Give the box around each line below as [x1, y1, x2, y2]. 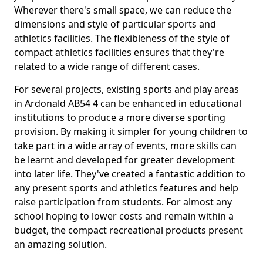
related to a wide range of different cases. [14, 60, 200, 73]
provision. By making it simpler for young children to [14, 125, 248, 138]
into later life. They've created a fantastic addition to [14, 167, 245, 180]
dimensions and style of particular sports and [14, 18, 216, 31]
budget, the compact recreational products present [14, 224, 243, 237]
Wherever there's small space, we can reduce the [14, 4, 231, 16]
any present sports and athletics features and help [14, 181, 238, 194]
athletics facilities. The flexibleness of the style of [14, 32, 230, 45]
